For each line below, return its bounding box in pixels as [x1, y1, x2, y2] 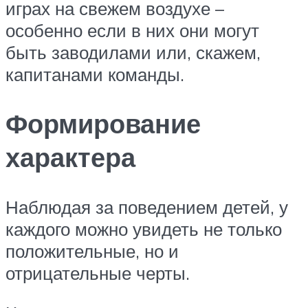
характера [5, 140, 135, 175]
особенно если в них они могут [5, 19, 259, 41]
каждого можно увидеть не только [5, 218, 282, 241]
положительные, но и [5, 240, 179, 263]
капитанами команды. [5, 63, 184, 85]
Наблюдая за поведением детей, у [5, 196, 288, 219]
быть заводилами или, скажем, [5, 41, 261, 63]
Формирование [5, 107, 201, 141]
